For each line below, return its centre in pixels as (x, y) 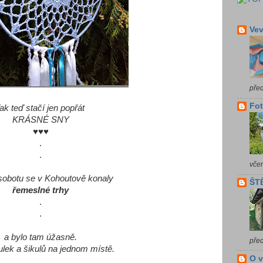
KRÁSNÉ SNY (41, 120)
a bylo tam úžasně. (41, 237)
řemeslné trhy (41, 190)
